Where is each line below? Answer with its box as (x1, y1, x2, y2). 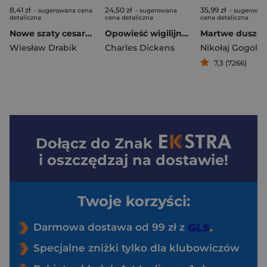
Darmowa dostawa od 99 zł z (33, 221, 188, 234)
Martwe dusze (200, 28, 262, 39)
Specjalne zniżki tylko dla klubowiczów (33, 242, 240, 254)
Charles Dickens (105, 42, 175, 54)
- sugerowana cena (32, 7, 92, 15)
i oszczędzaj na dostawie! (39, 151, 228, 169)
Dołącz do (36, 135, 115, 153)
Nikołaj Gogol (200, 42, 257, 54)
